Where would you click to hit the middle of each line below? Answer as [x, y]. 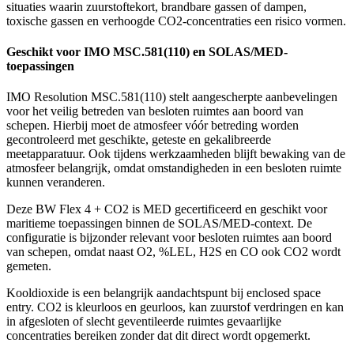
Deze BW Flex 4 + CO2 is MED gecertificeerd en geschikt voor [167, 209]
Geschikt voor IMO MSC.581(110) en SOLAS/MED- [147, 52]
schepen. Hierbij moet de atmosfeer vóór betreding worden [153, 126]
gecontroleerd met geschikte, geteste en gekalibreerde [139, 140]
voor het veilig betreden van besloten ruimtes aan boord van [155, 111]
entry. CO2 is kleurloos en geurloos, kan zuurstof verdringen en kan [175, 307]
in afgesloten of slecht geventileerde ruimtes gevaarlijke [144, 322]
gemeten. [29, 266]
